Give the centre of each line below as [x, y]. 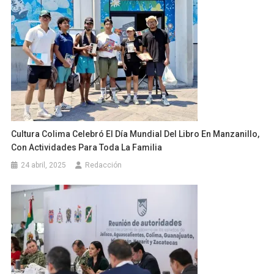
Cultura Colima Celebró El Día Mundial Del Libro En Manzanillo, [135, 134]
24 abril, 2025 [44, 165]
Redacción [104, 165]
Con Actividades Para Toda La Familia [87, 147]
